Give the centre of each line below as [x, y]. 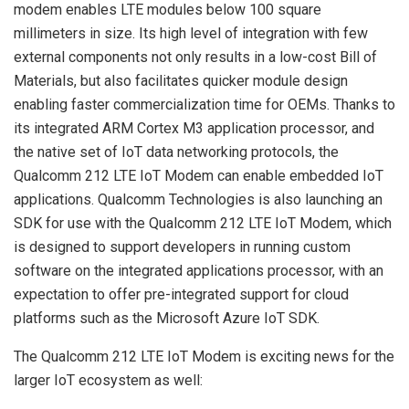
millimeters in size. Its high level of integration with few [191, 33]
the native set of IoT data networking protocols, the [176, 152]
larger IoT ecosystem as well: [108, 380]
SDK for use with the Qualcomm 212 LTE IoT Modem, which [203, 223]
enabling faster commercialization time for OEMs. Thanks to [204, 104]
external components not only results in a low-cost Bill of [195, 57]
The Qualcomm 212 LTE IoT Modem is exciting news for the [204, 356]
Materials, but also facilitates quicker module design [181, 80]
